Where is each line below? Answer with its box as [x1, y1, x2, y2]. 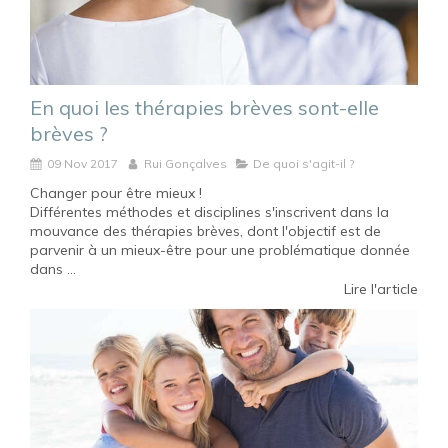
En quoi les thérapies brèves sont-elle [30, 95, 379, 121]
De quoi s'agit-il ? [253, 156, 354, 172]
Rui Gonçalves [144, 156, 227, 172]
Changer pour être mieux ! [30, 184, 202, 203]
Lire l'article [344, 280, 418, 299]
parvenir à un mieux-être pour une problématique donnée [30, 241, 410, 260]
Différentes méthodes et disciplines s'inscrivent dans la [30, 203, 389, 222]
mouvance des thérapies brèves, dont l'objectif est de [30, 222, 381, 241]
